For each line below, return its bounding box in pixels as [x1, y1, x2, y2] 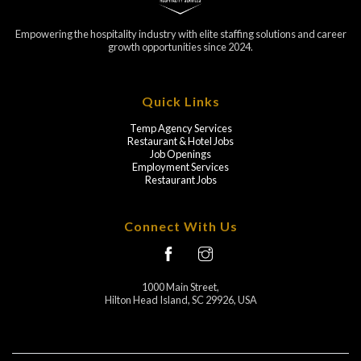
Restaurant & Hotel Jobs [127, 135, 234, 147]
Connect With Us [123, 218, 238, 234]
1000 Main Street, [142, 280, 219, 293]
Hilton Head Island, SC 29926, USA [104, 293, 257, 306]
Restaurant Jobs [144, 173, 217, 186]
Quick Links [141, 93, 220, 109]
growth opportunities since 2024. [108, 40, 253, 53]
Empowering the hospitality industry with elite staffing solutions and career [15, 27, 346, 40]
